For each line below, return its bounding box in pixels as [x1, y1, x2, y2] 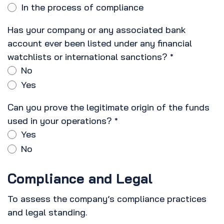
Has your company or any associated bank [7, 24, 185, 36]
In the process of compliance [21, 1, 143, 13]
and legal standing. [7, 206, 87, 218]
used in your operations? [7, 115, 112, 127]
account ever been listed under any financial [7, 37, 192, 49]
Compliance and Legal [7, 170, 152, 187]
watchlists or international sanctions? [7, 51, 167, 63]
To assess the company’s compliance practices [7, 193, 206, 205]
